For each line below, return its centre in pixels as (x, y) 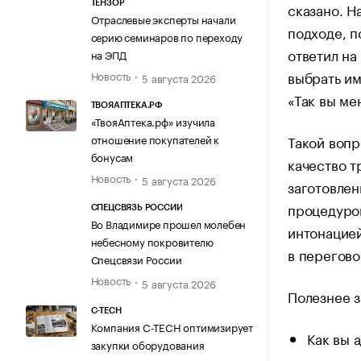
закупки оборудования (147, 344)
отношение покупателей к (155, 139)
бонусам (112, 157)
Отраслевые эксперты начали (163, 18)
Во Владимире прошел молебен (168, 224)
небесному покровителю (152, 241)
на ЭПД (108, 54)
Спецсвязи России (136, 259)
